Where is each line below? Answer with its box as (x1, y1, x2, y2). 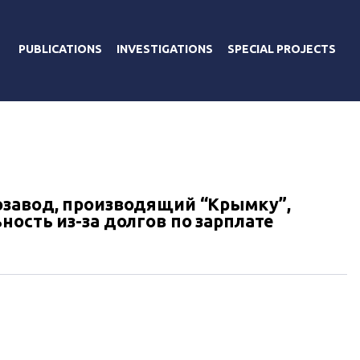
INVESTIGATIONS (117, 42, 213, 55)
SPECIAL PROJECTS (227, 42, 336, 55)
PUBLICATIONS (18, 42, 102, 55)
